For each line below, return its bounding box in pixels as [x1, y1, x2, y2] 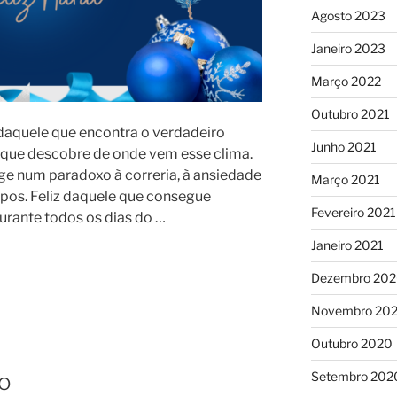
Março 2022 [310, 73, 381, 89]
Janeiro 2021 [310, 237, 384, 253]
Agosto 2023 [310, 7, 385, 23]
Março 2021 [310, 171, 380, 187]
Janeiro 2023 [310, 40, 385, 56]
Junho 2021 [310, 138, 377, 154]
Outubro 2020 [310, 335, 393, 351]
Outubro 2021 [310, 105, 390, 121]
